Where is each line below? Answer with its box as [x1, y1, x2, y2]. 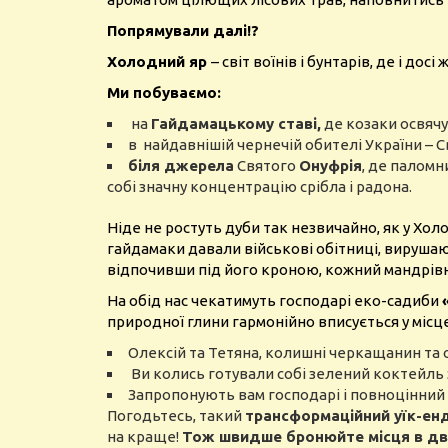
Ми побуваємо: [107, 84, 221, 101]
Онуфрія [299, 157, 362, 174]
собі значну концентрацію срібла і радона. [107, 178, 412, 195]
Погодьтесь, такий [107, 407, 245, 424]
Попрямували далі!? [107, 22, 259, 39]
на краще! [107, 428, 182, 445]
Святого [234, 157, 299, 174]
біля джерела [128, 157, 234, 174]
